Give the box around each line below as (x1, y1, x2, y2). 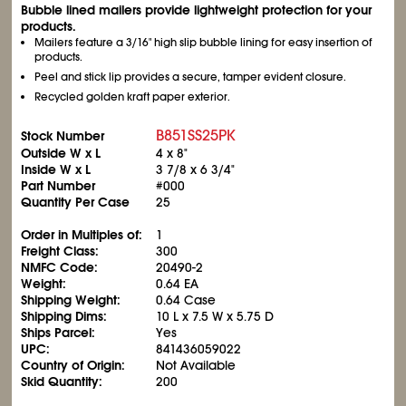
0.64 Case (156, 292, 217, 308)
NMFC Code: (21, 259, 99, 275)
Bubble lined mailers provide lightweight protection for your (21, 2, 372, 18)
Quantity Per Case (21, 194, 130, 210)
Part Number (21, 178, 96, 194)
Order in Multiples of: (21, 227, 143, 243)
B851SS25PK (156, 126, 237, 145)
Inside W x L (21, 161, 92, 178)
